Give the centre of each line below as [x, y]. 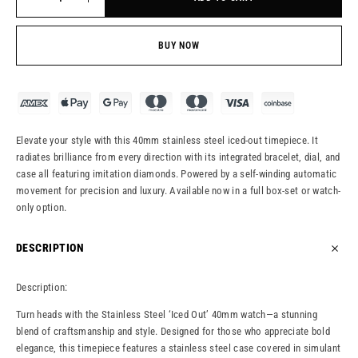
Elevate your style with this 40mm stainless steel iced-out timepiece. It [167, 141]
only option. [42, 208]
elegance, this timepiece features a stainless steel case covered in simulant [179, 348]
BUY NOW [179, 46]
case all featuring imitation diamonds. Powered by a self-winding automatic [177, 174]
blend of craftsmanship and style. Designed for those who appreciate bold [173, 332]
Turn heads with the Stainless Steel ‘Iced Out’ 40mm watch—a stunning [167, 315]
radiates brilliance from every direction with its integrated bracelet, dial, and [178, 157]
